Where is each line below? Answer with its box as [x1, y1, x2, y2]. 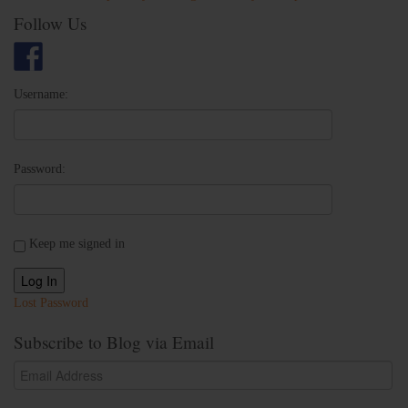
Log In [21, 270, 57, 290]
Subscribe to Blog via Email [14, 330, 214, 353]
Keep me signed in [29, 236, 125, 250]
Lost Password [14, 295, 88, 310]
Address [13, 382, 54, 396]
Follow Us [14, 11, 87, 35]
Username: [14, 87, 68, 101]
